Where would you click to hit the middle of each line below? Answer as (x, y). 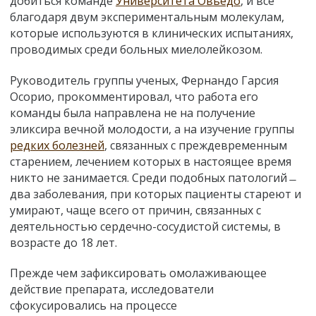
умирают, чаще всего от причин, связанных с (135, 210)
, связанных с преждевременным (196, 145)
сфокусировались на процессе (93, 306)
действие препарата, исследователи (112, 290)
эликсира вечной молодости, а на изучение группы (152, 129)
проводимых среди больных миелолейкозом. (136, 49)
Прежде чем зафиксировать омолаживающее (138, 273)
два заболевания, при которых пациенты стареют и (156, 194)
